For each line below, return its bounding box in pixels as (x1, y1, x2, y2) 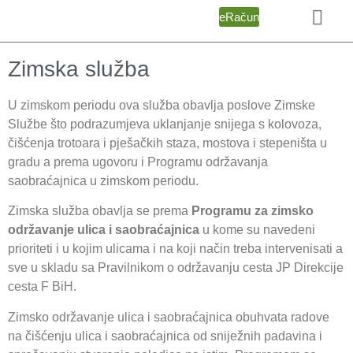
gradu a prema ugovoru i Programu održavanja (8, 155, 268, 169)
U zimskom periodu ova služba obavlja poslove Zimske (8, 98, 315, 112)
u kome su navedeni (203, 223, 315, 237)
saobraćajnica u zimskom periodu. (8, 174, 199, 188)
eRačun (218, 10, 259, 24)
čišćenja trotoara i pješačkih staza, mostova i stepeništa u (8, 136, 327, 150)
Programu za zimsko (191, 204, 314, 218)
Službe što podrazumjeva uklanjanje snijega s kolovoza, (8, 117, 321, 131)
